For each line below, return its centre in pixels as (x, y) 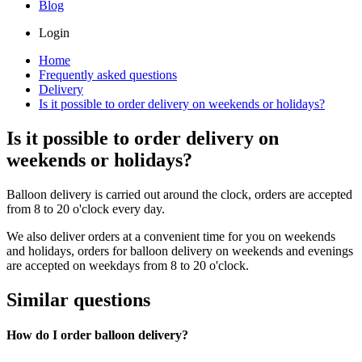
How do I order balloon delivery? (97, 335)
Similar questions (78, 299)
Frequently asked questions (108, 75)
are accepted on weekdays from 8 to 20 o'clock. (128, 265)
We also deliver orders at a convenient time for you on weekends (171, 236)
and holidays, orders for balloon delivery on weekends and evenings (180, 250)
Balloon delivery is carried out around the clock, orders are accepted (179, 194)
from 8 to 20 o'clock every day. (86, 208)
